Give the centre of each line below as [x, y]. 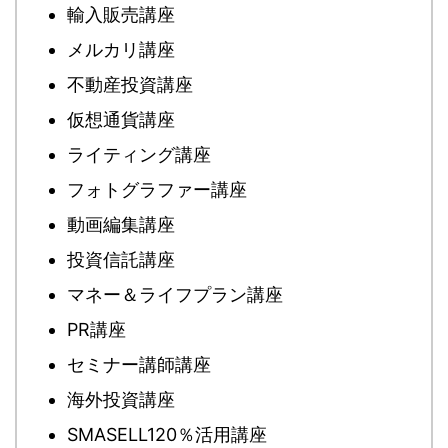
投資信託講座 [121, 259]
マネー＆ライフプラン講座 [175, 294]
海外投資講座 [121, 399]
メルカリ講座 [121, 49]
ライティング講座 [139, 154]
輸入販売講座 [121, 14]
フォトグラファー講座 [157, 189]
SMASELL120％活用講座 [167, 434]
